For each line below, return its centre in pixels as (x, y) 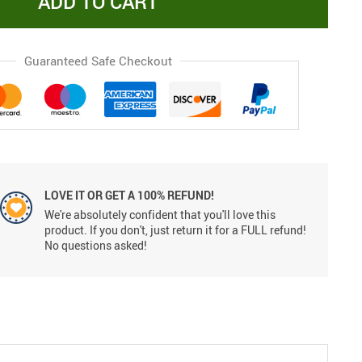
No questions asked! (95, 245)
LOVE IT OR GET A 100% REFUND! (129, 195)
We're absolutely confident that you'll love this (160, 214)
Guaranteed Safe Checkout (98, 61)
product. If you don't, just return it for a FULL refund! (175, 229)
